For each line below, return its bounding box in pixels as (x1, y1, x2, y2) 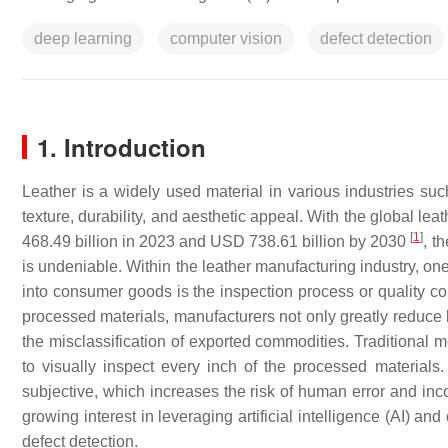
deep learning (34, 30, 132, 47)
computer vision (170, 30, 282, 47)
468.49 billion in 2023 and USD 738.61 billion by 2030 (22, 233, 411, 250)
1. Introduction (37, 130, 206, 164)
